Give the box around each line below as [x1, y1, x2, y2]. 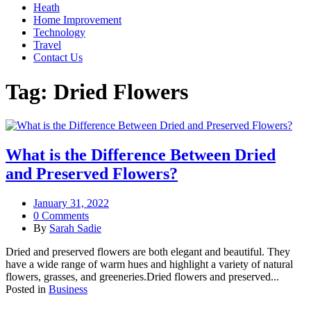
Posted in [6, 283, 49, 295]
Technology [33, 26, 85, 39]
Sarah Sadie [49, 221, 101, 234]
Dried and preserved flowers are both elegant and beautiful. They [6, 245, 290, 258]
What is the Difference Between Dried [6, 146, 276, 165]
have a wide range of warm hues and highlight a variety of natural [6, 258, 293, 270]
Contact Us [33, 51, 83, 64]
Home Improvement [33, 14, 121, 26]
